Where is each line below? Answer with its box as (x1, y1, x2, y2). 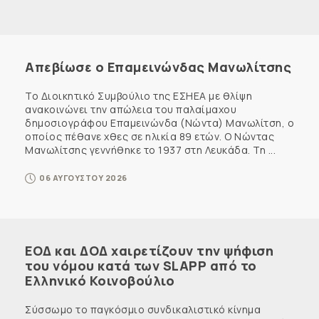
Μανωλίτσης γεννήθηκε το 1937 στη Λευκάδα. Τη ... (25, 142, 276, 157)
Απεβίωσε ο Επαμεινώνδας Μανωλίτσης (25, 58, 291, 75)
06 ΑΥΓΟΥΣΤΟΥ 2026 (39, 172, 127, 183)
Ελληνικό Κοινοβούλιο (25, 271, 174, 289)
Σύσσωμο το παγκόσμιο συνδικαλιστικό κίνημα (25, 302, 261, 316)
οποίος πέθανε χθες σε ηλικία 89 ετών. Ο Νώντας (25, 129, 274, 143)
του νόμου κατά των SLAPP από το (25, 256, 257, 274)
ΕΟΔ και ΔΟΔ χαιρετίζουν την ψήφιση (25, 241, 273, 259)
